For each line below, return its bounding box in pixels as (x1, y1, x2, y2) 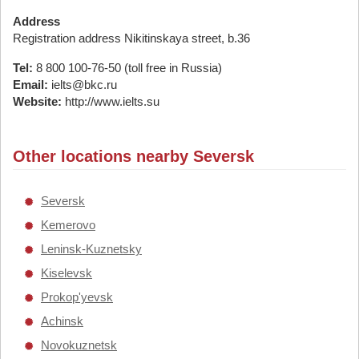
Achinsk (41, 314, 83, 328)
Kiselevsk (41, 266, 92, 280)
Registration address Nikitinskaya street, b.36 (13, 31, 250, 45)
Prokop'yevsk (41, 290, 113, 304)
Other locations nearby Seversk (13, 147, 254, 165)
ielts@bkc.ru (48, 78, 117, 91)
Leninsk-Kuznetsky (41, 242, 142, 256)
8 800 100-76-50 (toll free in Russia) (33, 61, 222, 75)
